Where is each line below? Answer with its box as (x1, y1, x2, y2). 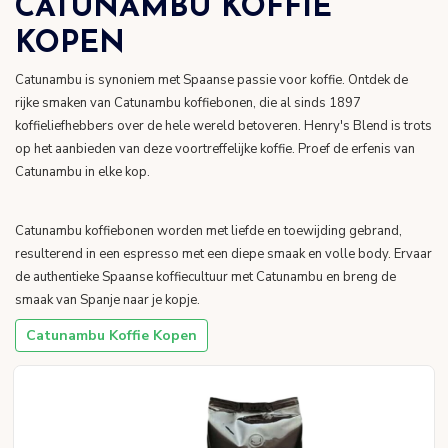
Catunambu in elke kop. (15, 163, 150, 182)
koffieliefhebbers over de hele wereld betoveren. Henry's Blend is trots (15, 117, 432, 136)
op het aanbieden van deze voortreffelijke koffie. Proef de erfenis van (15, 140, 415, 159)
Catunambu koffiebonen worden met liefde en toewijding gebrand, (15, 222, 402, 241)
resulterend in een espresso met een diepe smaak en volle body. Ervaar (15, 245, 432, 264)
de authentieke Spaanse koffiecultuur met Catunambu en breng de (15, 268, 396, 287)
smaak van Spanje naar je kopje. (15, 291, 200, 310)
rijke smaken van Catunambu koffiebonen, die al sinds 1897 (15, 94, 361, 113)
